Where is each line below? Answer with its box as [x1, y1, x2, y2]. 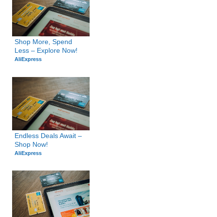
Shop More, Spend [14, 38, 72, 46]
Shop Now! [14, 140, 48, 148]
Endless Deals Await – [14, 131, 82, 139]
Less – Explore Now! [14, 46, 77, 55]
